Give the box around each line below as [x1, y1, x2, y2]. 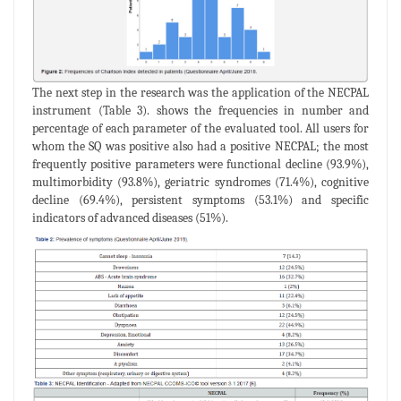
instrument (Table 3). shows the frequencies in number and [32, 102, 369, 118]
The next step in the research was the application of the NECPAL [32, 84, 369, 100]
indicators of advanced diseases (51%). [32, 209, 228, 226]
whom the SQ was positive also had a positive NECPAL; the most [32, 138, 369, 154]
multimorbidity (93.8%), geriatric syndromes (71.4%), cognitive [32, 174, 369, 190]
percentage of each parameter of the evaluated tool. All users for [32, 120, 369, 136]
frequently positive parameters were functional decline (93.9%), [32, 156, 369, 172]
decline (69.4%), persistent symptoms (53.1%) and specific [32, 192, 369, 208]
